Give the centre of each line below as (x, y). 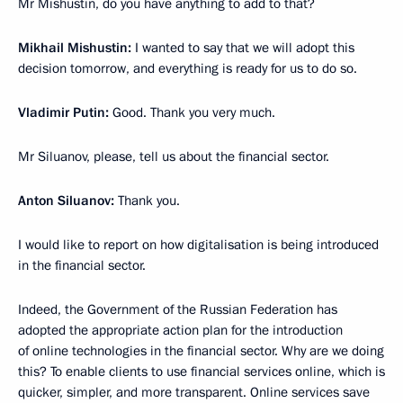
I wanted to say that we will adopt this (243, 48)
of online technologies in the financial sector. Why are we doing (201, 351)
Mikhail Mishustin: (75, 48)
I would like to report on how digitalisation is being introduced (198, 245)
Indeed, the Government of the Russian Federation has (178, 310)
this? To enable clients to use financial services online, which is (201, 372)
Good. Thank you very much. (192, 113)
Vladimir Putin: (63, 113)
